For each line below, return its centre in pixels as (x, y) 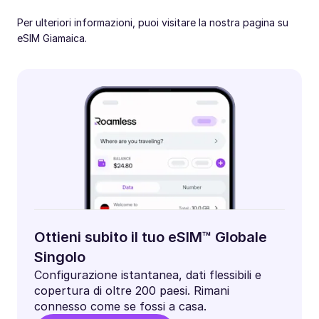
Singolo (60, 257)
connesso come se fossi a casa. (120, 307)
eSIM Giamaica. (52, 38)
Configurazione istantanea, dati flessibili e (148, 275)
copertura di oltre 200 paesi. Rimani (132, 291)
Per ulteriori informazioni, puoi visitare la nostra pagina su (153, 23)
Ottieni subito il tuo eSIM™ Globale (151, 237)
